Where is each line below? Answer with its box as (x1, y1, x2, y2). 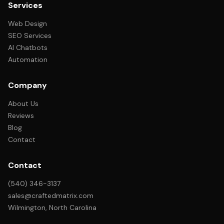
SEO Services (8, 31, 51, 40)
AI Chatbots (8, 43, 47, 52)
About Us (8, 99, 38, 108)
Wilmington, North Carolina (8, 203, 96, 212)
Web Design (8, 19, 47, 28)
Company (8, 80, 47, 90)
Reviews (8, 111, 34, 120)
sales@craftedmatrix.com (8, 191, 93, 200)
